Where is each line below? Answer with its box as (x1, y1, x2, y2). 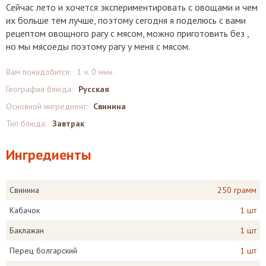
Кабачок (9, 205, 40, 216)
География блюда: (6, 84, 72, 94)
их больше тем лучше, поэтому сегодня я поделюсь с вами (6, 14, 246, 26)
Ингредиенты (6, 145, 91, 164)
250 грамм (217, 185, 256, 195)
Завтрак (52, 118, 84, 129)
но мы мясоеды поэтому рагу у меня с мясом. (6, 40, 190, 52)
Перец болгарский (9, 245, 77, 256)
